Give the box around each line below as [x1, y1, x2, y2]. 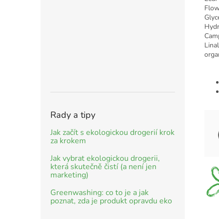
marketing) [50, 169, 88, 180]
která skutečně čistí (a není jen [50, 161, 156, 172]
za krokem [50, 135, 86, 146]
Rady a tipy [50, 109, 95, 121]
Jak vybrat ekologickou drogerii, [50, 153, 160, 164]
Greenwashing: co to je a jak [50, 187, 149, 198]
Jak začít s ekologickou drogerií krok [50, 127, 175, 138]
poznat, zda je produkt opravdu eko [50, 195, 172, 206]
